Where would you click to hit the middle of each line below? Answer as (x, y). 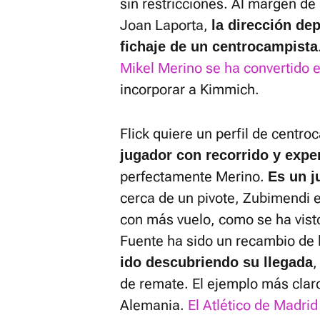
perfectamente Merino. (194, 176)
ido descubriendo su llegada (216, 262)
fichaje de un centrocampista (219, 46)
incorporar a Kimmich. (190, 89)
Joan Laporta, (166, 25)
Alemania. (154, 305)
